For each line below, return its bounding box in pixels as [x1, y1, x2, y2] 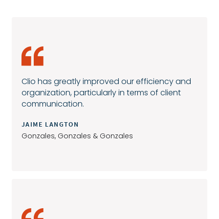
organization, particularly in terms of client [22, 87, 181, 98]
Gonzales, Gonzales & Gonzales [22, 131, 133, 141]
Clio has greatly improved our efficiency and [22, 75, 191, 87]
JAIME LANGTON [22, 119, 79, 129]
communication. [22, 98, 84, 109]
